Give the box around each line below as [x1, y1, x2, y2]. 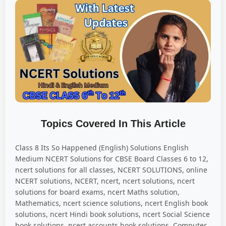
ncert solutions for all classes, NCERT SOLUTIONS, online [15, 164, 207, 175]
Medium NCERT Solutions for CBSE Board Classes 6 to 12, [15, 153, 208, 163]
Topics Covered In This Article [40, 118, 186, 129]
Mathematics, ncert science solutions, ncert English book [15, 198, 208, 208]
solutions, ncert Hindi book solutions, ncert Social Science [15, 209, 210, 219]
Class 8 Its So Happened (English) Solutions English [15, 142, 189, 152]
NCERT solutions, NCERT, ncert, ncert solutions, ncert [15, 176, 195, 186]
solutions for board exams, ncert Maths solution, [15, 187, 180, 197]
